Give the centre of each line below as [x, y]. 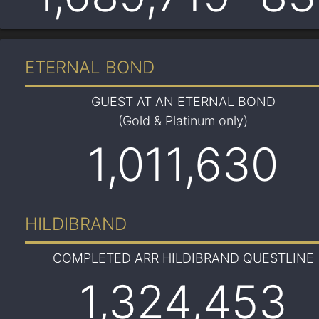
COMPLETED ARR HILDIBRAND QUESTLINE [183, 258]
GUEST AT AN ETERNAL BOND [183, 101]
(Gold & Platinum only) [183, 121]
